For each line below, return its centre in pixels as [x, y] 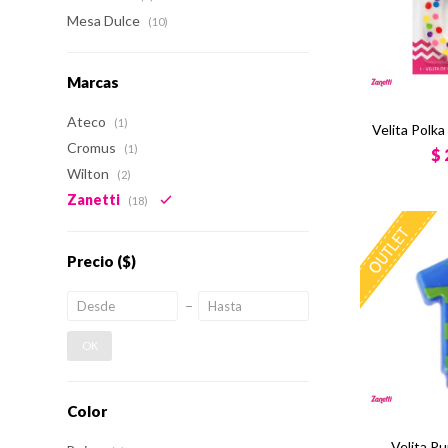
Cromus [93, 147]
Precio [92, 261]
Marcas [93, 82]
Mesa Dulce [105, 20]
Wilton [90, 173]
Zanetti [95, 199]
